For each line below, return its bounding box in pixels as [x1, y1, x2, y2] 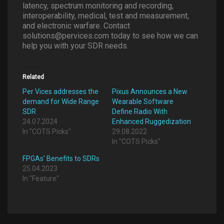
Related [22, 73, 44, 80]
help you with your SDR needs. [22, 40, 128, 50]
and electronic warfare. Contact [22, 20, 130, 30]
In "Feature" [22, 174, 59, 182]
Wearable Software [112, 97, 173, 105]
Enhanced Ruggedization [112, 117, 191, 125]
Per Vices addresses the [22, 87, 98, 95]
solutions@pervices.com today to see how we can [22, 30, 198, 40]
